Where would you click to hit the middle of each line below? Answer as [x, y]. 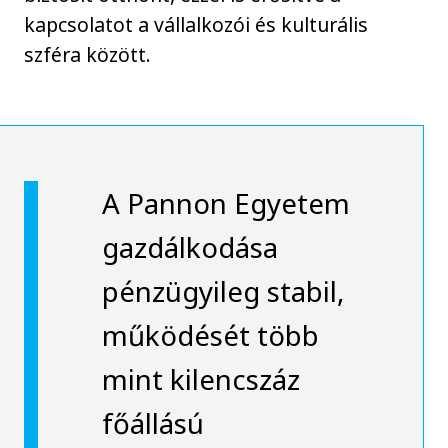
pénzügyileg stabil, [222, 290]
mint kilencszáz [200, 378]
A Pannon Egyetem [225, 202]
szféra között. [88, 54]
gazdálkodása [189, 246]
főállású [152, 422]
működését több [210, 334]
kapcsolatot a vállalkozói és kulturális [196, 24]
